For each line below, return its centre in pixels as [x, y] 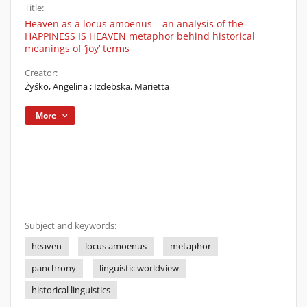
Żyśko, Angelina [57, 87]
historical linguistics [71, 290]
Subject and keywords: [71, 226]
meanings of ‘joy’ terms [77, 48]
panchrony [54, 268]
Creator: [41, 73]
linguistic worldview [139, 268]
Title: [34, 8]
